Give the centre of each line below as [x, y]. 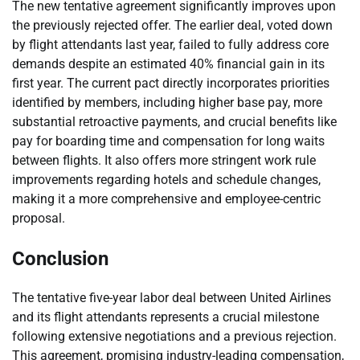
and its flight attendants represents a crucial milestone [166, 317]
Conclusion [60, 258]
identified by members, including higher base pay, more [167, 102]
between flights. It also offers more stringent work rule [164, 160]
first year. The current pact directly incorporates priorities [171, 83]
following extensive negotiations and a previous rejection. [174, 337]
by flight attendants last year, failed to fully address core [170, 44]
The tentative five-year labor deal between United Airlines [172, 298]
